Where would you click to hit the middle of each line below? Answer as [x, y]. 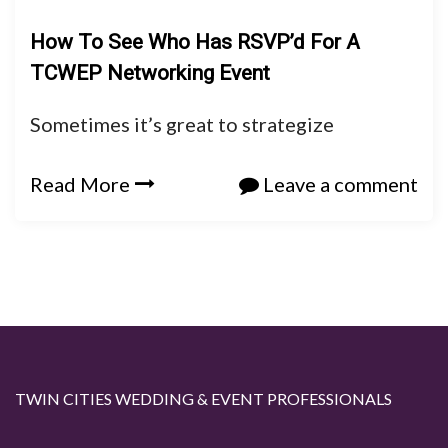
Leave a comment [338, 183]
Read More [80, 183]
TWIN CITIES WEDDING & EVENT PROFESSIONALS [203, 398]
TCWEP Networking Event [150, 72]
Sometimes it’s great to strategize [182, 123]
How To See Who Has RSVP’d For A [195, 41]
